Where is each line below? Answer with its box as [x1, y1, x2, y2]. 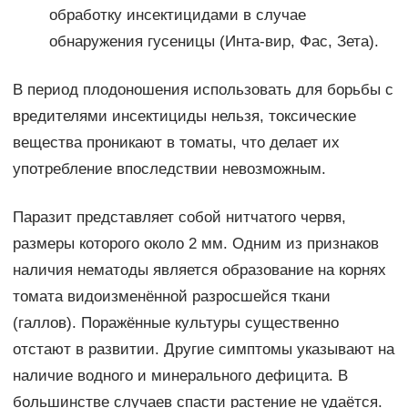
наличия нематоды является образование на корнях [12, 261, 386, 280]
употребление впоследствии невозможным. [12, 160, 326, 178]
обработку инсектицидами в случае [48, 6, 306, 25]
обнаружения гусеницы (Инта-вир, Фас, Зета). [48, 33, 379, 51]
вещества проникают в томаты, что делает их [12, 134, 340, 152]
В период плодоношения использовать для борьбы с [12, 81, 393, 99]
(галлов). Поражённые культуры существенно [12, 314, 339, 332]
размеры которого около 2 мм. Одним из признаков [12, 235, 379, 253]
